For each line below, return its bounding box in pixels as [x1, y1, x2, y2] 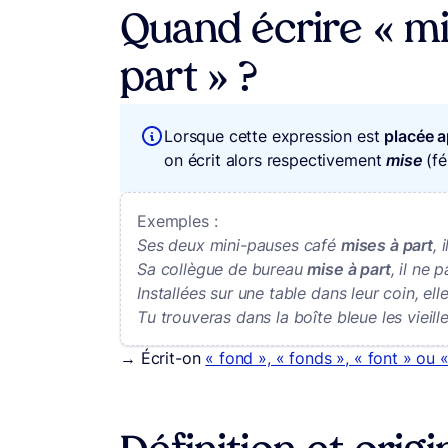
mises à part [340, 235, 433, 256]
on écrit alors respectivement [164, 150, 387, 171]
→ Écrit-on [120, 348, 206, 369]
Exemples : [137, 211, 218, 232]
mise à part [307, 259, 391, 280]
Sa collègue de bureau [137, 259, 303, 280]
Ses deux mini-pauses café [137, 235, 336, 256]
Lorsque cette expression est [164, 126, 385, 147]
